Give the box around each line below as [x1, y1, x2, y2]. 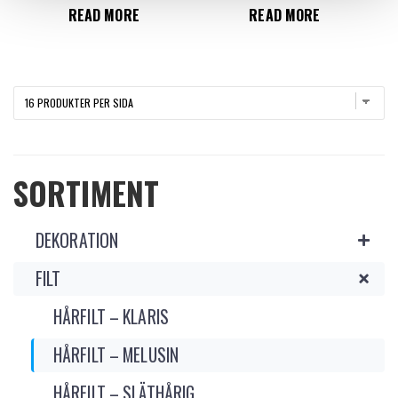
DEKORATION [36, 227, 119, 254]
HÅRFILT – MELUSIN [53, 342, 179, 369]
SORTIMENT [13, 170, 160, 216]
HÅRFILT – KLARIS [53, 304, 169, 330]
